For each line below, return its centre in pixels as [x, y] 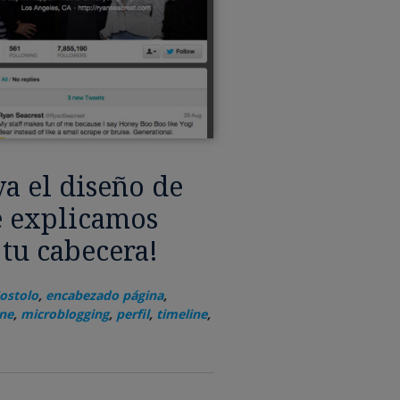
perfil [132, 314]
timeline [181, 314]
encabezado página [104, 296]
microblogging [64, 314]
